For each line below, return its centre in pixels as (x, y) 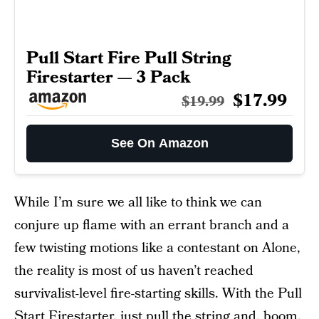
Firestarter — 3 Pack (108, 77)
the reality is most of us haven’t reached (134, 271)
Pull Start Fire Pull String (129, 58)
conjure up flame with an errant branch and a (152, 225)
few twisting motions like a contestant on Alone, (157, 248)
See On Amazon (159, 143)
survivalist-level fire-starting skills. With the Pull (158, 293)
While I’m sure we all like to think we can (138, 202)
